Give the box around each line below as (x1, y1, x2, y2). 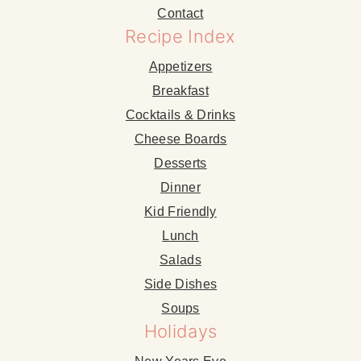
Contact (157, 6, 204, 20)
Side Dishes (143, 276, 218, 291)
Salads (160, 252, 201, 267)
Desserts (154, 156, 207, 170)
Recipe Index (125, 25, 236, 47)
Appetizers (148, 59, 213, 73)
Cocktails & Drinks (125, 107, 236, 122)
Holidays (143, 320, 218, 342)
